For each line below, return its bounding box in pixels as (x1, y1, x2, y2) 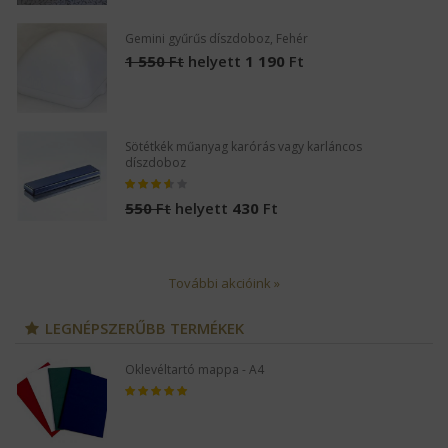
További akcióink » (168, 273, 280, 292)
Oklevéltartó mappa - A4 (125, 360, 264, 378)
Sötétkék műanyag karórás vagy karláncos (125, 137, 362, 155)
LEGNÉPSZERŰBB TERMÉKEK (45, 317, 244, 338)
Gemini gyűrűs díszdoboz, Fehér (125, 29, 308, 47)
